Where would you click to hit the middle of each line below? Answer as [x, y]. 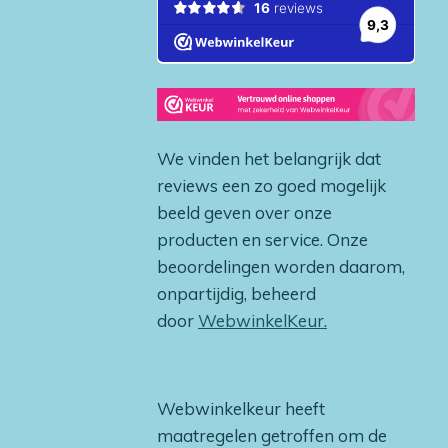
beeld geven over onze [244, 212]
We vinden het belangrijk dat [269, 158]
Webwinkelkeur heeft [241, 408]
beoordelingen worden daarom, [281, 266]
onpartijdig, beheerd [236, 293]
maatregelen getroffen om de [272, 435]
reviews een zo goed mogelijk [271, 185]
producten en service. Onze [262, 239]
